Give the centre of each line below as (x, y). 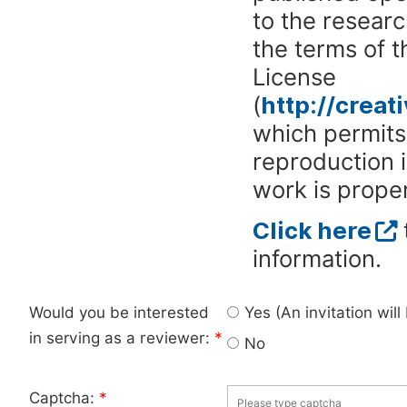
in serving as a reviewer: (122, 338)
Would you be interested (119, 313)
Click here (312, 231)
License (294, 77)
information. (317, 259)
